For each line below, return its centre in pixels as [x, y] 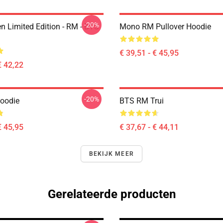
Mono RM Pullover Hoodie [165, 27]
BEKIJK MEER [111, 154]
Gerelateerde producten [111, 194]
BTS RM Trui [142, 101]
